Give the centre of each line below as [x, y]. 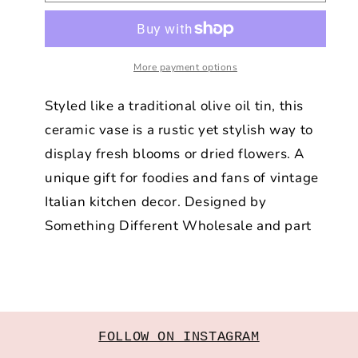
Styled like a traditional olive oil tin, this [175, 106]
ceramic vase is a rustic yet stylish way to [179, 130]
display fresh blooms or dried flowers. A [175, 154]
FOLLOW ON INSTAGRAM [179, 337]
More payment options [185, 68]
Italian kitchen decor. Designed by [156, 202]
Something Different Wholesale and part [178, 226]
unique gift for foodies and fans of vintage [182, 178]
